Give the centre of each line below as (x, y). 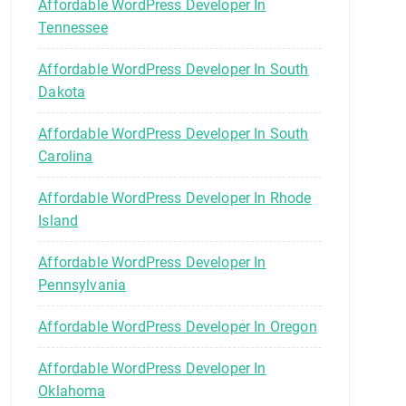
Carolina (66, 156)
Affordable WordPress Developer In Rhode (175, 198)
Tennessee (73, 27)
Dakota (62, 92)
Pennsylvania (82, 285)
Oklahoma (72, 391)
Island (58, 220)
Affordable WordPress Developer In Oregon (178, 326)
